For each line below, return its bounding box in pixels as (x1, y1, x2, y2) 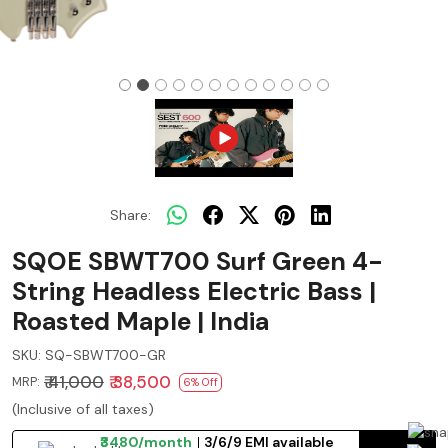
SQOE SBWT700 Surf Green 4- (12, 244, 383, 278)
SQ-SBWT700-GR (45, 345, 166, 364)
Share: (109, 206, 151, 225)
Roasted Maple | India (12, 304, 269, 338)
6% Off (183, 374, 218, 389)
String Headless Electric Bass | (12, 274, 376, 308)
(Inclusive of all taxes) (12, 399, 154, 418)
